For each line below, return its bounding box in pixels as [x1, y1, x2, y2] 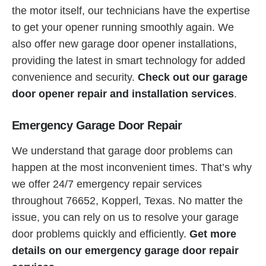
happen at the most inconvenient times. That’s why [12, 161, 252, 173]
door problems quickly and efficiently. [12, 227, 189, 240]
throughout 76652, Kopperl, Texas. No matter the [12, 194, 243, 207]
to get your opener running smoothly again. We [12, 21, 234, 33]
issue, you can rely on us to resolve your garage [12, 211, 239, 223]
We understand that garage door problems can [12, 144, 233, 157]
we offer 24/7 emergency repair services [12, 178, 202, 190]
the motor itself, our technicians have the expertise [12, 4, 250, 17]
